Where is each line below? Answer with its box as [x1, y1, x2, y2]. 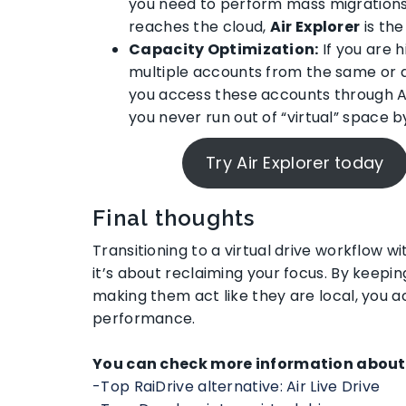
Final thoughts [92, 204, 256, 231]
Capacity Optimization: [129, 38, 319, 60]
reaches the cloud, [129, 15, 270, 37]
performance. [92, 307, 196, 329]
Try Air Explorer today [206, 150, 384, 174]
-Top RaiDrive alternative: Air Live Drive [92, 375, 381, 397]
